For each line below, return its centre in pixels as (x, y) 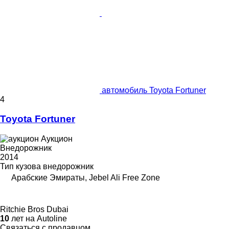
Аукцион (57, 139)
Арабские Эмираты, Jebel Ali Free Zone (86, 178)
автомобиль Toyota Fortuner (154, 90)
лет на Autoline (38, 219)
